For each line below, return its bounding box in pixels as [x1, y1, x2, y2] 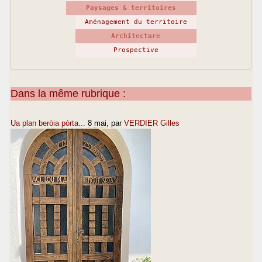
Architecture [111, 32, 160, 40]
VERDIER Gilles [124, 118, 180, 127]
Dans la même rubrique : [11, 87, 126, 99]
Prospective [113, 46, 158, 54]
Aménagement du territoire [84, 18, 187, 26]
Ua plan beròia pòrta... [11, 118, 85, 127]
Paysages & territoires [86, 4, 176, 12]
